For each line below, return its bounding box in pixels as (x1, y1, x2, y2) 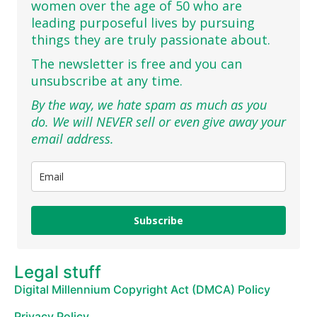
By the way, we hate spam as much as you (31, 96, 267, 114)
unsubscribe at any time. (31, 72, 183, 90)
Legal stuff (14, 261, 101, 282)
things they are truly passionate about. (31, 31, 270, 49)
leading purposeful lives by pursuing (31, 14, 255, 32)
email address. (31, 130, 114, 148)
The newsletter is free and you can (31, 55, 242, 73)
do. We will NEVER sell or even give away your (31, 113, 286, 131)
